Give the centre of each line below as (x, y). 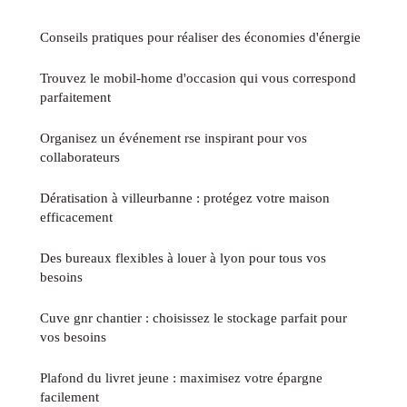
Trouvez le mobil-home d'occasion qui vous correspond (198, 77)
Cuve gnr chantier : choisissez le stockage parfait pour (194, 317)
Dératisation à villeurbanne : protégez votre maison (185, 197)
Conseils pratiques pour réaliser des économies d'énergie (200, 36)
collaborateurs (80, 156)
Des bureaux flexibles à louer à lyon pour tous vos (183, 257)
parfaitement (75, 96)
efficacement (76, 216)
